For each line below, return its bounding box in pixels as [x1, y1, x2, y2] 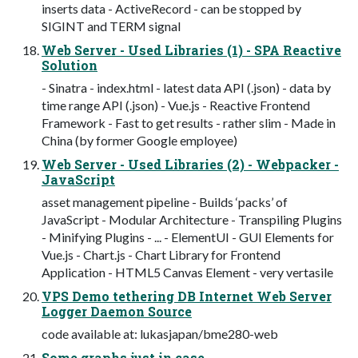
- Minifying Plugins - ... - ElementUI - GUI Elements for [42, 229, 334, 245]
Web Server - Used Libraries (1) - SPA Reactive [42, 41, 341, 58]
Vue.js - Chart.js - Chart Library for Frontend [42, 246, 280, 262]
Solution [42, 56, 97, 74]
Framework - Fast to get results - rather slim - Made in [42, 114, 336, 130]
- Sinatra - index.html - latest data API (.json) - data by [42, 79, 331, 95]
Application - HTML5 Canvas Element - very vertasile [42, 264, 333, 280]
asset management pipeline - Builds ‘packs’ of [42, 193, 288, 209]
